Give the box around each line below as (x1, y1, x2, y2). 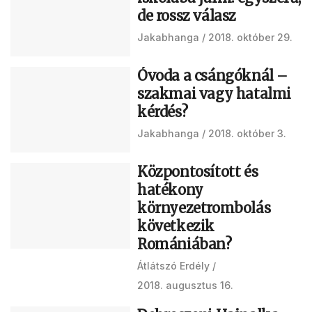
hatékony (137, 180, 203, 198)
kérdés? (137, 102, 188, 120)
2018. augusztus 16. (137, 279, 233, 291)
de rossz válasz (137, 6, 236, 24)
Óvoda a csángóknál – (137, 66, 288, 84)
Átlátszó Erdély (137, 259, 210, 272)
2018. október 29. (208, 31, 292, 43)
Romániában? (137, 235, 232, 253)
